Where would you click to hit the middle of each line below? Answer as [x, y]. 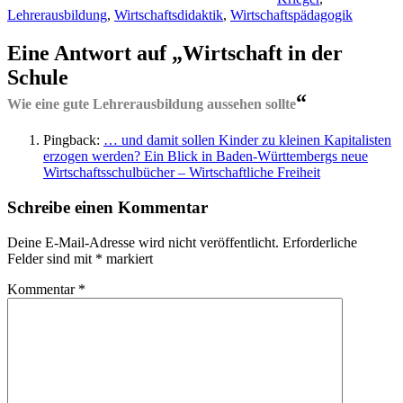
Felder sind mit [51, 258]
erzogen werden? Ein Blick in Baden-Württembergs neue [206, 157]
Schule [38, 78]
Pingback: [73, 140]
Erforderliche [320, 242]
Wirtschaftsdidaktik [169, 15]
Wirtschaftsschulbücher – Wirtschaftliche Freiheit [182, 173]
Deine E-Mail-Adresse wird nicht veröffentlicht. [143, 242]
